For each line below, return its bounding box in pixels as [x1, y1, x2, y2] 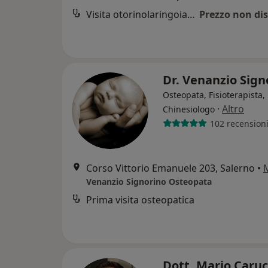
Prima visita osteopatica [86, 193, 194, 206]
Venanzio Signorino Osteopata [86, 176, 212, 187]
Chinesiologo [163, 103, 215, 115]
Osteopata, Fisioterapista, [163, 89, 265, 100]
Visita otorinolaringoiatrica [187, 8, 195, 21]
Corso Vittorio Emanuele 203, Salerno [86, 162, 255, 175]
